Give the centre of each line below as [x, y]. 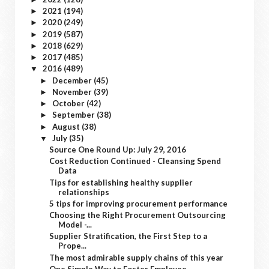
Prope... [73, 246]
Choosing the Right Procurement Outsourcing [138, 215]
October [69, 103]
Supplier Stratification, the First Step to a [128, 236]
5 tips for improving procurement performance [139, 203]
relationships [84, 192]
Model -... [75, 225]
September [74, 115]
